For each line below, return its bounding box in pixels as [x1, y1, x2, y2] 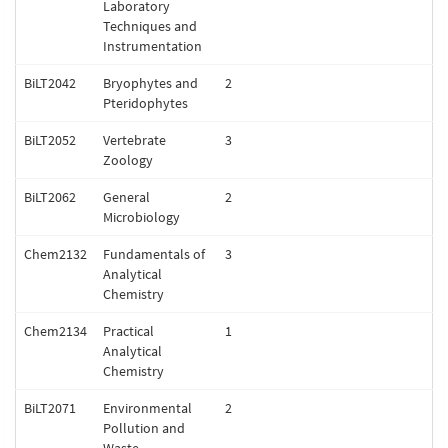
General [103, 188, 150, 206]
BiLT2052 [24, 131, 76, 149]
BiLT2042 [24, 74, 76, 92]
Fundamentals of [103, 245, 205, 263]
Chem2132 [24, 245, 87, 263]
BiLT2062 [24, 188, 76, 206]
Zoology [103, 151, 153, 169]
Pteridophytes [103, 94, 188, 112]
